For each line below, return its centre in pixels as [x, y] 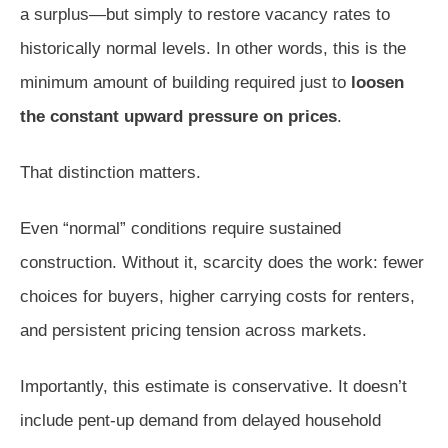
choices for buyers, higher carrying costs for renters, [217, 296]
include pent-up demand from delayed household [200, 420]
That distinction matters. [110, 172]
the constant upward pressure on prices [178, 116]
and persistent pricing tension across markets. [193, 330]
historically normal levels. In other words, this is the [213, 48]
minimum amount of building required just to [185, 82]
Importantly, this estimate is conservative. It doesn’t [213, 386]
